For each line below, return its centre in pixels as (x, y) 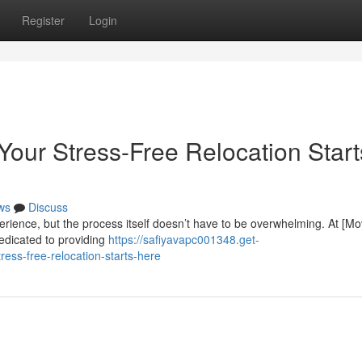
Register (43, 20)
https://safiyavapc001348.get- (184, 239)
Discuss (48, 207)
